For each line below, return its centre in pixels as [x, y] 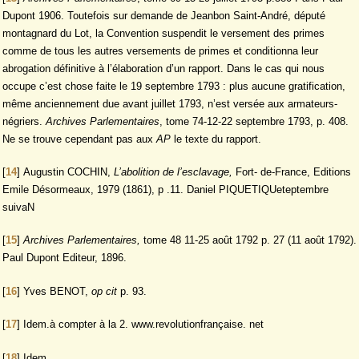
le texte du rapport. [216, 139]
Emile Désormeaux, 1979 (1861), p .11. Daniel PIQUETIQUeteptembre [165, 189]
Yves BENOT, [57, 291]
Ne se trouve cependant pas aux [79, 139]
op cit [106, 291]
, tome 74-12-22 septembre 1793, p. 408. [254, 121]
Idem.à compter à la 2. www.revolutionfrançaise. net [143, 325]
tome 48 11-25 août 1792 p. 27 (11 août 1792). [250, 240]
